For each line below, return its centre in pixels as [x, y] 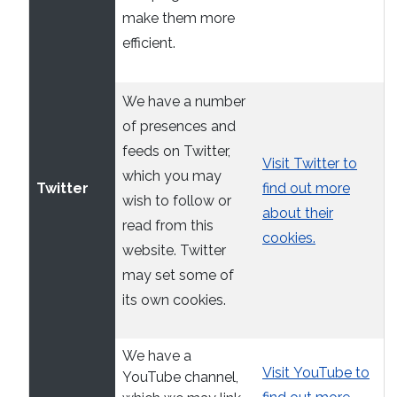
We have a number [184, 101]
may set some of [178, 275]
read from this [168, 225]
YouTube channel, [180, 377]
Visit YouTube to [316, 372]
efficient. [149, 43]
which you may [172, 175]
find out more [306, 188]
